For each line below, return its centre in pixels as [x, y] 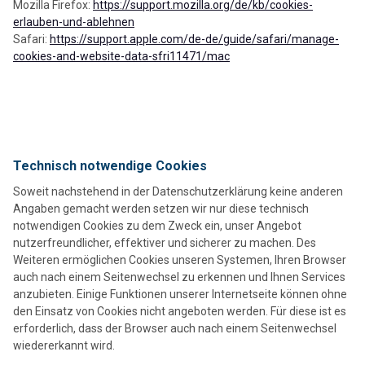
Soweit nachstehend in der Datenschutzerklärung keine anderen [178, 192]
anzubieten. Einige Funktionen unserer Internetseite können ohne [180, 295]
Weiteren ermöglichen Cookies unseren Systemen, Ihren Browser [180, 260]
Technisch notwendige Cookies [110, 166]
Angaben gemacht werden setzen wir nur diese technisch [161, 209]
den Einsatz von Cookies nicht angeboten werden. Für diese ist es [180, 312]
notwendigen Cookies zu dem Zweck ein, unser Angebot [157, 226]
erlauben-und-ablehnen [74, 22]
